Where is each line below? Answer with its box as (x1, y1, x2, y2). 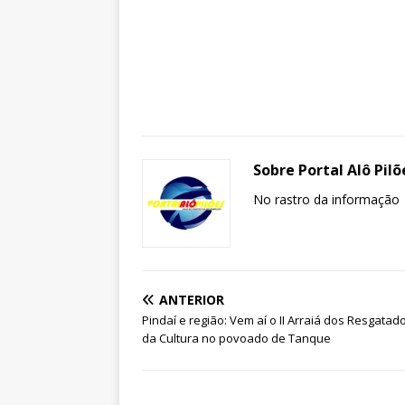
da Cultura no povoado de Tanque (142, 330, 331, 347)
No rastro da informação (253, 191, 400, 209)
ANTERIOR (159, 291, 224, 309)
